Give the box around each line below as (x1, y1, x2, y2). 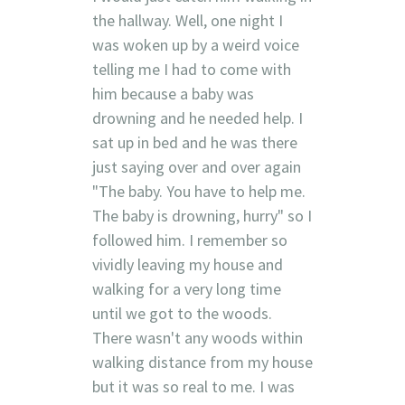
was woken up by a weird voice (91, 33, 299, 55)
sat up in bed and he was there (91, 131, 297, 153)
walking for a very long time (91, 278, 281, 299)
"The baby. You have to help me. (91, 180, 306, 202)
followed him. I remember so (91, 229, 287, 250)
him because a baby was (91, 82, 254, 104)
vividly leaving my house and (91, 253, 283, 275)
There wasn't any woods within (91, 326, 303, 348)
